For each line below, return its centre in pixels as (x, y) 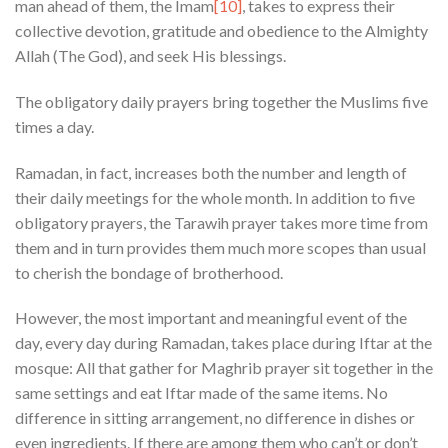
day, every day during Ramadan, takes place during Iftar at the (223, 343)
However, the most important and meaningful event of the (211, 318)
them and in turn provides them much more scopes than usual (220, 247)
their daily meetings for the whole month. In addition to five (215, 197)
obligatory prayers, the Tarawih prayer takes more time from (221, 222)
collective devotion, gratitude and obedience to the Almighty (221, 31)
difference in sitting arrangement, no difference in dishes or (215, 418)
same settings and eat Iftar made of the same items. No (201, 393)
